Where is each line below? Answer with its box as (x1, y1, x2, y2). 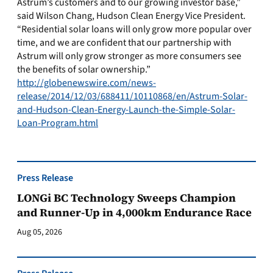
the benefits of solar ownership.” (17, 63, 151, 76)
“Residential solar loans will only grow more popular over (17, 23, 252, 36)
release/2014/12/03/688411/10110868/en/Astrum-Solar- (17, 90, 247, 103)
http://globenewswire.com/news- (17, 76, 156, 90)
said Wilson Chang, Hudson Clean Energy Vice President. (17, 9, 246, 23)
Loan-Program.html (17, 116, 98, 130)
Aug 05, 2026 (17, 226, 62, 238)
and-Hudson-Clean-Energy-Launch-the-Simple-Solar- (17, 103, 235, 116)
